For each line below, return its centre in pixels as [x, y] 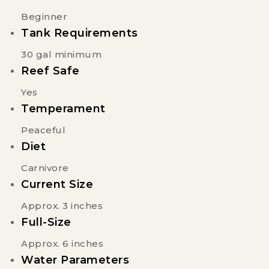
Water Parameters [75, 260]
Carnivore [45, 168]
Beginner [44, 16]
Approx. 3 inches [62, 205]
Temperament [63, 108]
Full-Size [46, 222]
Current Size [57, 184]
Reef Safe [50, 71]
